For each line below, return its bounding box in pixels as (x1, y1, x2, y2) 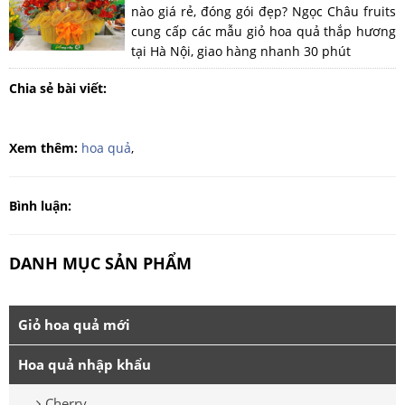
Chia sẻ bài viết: (9, 80, 110, 98)
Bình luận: (9, 197, 71, 215)
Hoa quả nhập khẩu (18, 355, 151, 374)
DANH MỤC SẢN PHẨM (9, 252, 192, 275)
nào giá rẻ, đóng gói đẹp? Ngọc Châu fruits (131, 3, 396, 21)
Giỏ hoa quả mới (18, 316, 130, 334)
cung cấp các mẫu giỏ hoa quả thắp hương (131, 23, 396, 41)
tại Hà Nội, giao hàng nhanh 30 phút (131, 42, 352, 61)
